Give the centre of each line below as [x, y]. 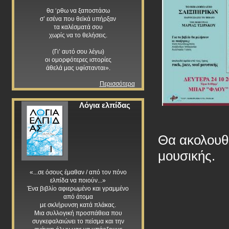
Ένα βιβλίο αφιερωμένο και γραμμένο [78, 189]
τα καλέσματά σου [78, 27]
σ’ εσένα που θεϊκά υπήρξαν [78, 19]
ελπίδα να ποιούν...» [78, 180]
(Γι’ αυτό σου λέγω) [78, 52]
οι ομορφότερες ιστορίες [78, 60]
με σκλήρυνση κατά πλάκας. [78, 205]
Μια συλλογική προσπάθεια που [78, 213]
